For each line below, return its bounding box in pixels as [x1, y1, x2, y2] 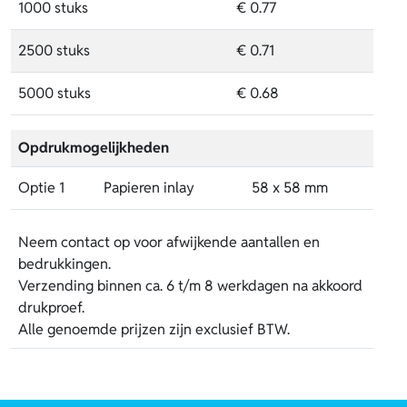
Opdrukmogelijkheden [18, 137, 169, 157]
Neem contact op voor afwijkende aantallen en [18, 232, 320, 252]
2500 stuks [18, 40, 90, 60]
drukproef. [18, 297, 84, 317]
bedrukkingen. [18, 253, 111, 273]
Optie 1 [18, 177, 65, 197]
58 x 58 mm [252, 177, 328, 197]
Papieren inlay [104, 177, 194, 197]
